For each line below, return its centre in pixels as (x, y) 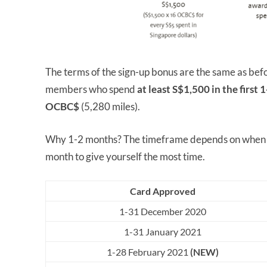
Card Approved (163, 191)
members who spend (91, 89)
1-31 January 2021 (163, 232)
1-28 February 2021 (148, 252)
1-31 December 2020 (163, 212)
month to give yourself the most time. (126, 157)
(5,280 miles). (111, 107)
